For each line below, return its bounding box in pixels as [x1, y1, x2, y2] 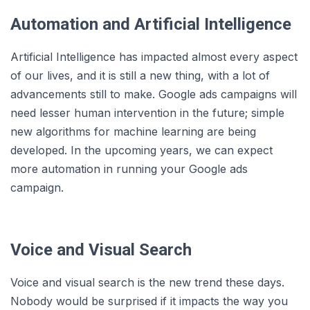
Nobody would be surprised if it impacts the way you [10, 294, 288, 309]
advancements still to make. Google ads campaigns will [10, 87, 297, 102]
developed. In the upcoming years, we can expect [10, 143, 273, 158]
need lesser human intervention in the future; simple [10, 106, 284, 120]
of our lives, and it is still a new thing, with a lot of [10, 69, 270, 83]
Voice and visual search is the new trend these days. [10, 275, 284, 290]
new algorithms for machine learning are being [10, 125, 256, 139]
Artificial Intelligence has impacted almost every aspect [10, 50, 298, 64]
